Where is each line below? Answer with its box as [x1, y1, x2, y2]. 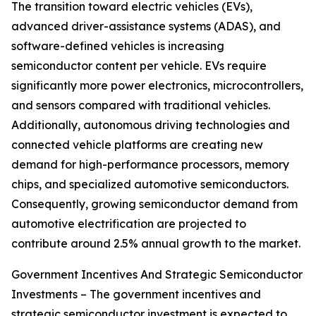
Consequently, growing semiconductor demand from [11, 197, 298, 212]
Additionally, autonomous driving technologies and [11, 118, 290, 133]
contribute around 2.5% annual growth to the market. [11, 236, 300, 251]
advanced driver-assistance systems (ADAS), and [11, 19, 281, 34]
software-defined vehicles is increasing [11, 39, 224, 54]
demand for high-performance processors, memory [11, 157, 289, 172]
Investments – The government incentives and [11, 287, 261, 302]
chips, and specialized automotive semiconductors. [11, 177, 288, 192]
